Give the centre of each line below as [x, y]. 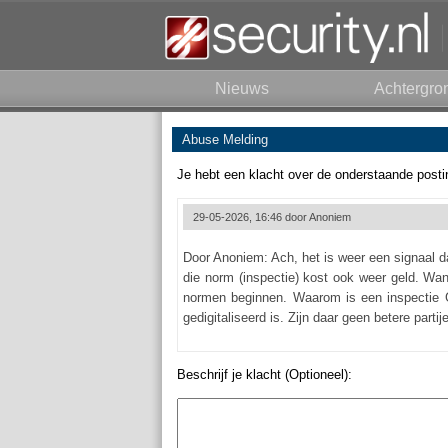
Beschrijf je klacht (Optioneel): [264, 374]
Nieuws [242, 88]
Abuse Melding [225, 139]
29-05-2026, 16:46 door [251, 217]
